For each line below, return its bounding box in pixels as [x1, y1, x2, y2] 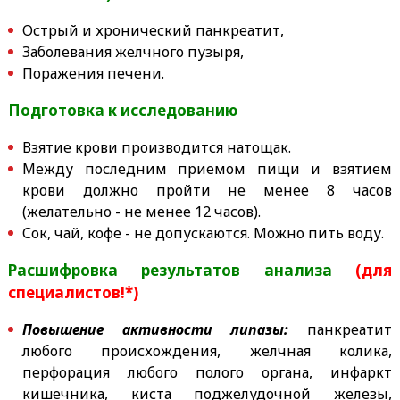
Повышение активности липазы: [21, 319, 289, 339]
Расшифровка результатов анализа [7, 259, 356, 280]
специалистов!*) [7, 281, 138, 303]
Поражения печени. [21, 62, 164, 83]
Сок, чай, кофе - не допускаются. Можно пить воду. [21, 222, 384, 243]
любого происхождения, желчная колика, [21, 340, 393, 361]
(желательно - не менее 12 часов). [21, 201, 261, 221]
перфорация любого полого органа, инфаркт [21, 362, 393, 382]
